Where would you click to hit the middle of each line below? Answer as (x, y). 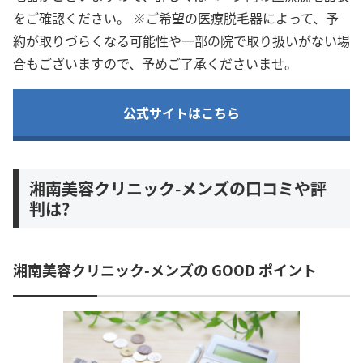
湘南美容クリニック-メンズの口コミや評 (178, 188)
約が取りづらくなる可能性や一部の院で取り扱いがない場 (181, 41)
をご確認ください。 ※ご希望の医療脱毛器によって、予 (176, 18)
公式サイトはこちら (181, 112)
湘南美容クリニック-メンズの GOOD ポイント (165, 269)
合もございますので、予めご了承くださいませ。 (155, 64)
